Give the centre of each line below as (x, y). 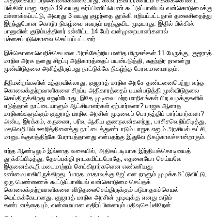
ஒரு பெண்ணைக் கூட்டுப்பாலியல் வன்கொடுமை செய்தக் (77, 182)
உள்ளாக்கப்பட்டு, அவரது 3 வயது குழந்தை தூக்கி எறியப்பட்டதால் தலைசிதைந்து (108, 16)
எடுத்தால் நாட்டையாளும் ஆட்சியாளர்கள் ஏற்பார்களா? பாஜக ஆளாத (93, 106)
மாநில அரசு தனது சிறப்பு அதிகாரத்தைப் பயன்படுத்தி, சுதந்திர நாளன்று (97, 61)
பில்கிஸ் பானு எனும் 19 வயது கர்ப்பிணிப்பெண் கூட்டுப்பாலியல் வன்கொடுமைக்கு (108, 8)
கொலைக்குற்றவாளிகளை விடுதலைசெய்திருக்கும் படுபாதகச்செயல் (91, 190)
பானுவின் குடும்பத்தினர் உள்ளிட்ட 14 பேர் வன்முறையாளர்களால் (86, 31)
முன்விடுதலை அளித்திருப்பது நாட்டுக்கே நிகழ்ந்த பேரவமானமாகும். (92, 69)
